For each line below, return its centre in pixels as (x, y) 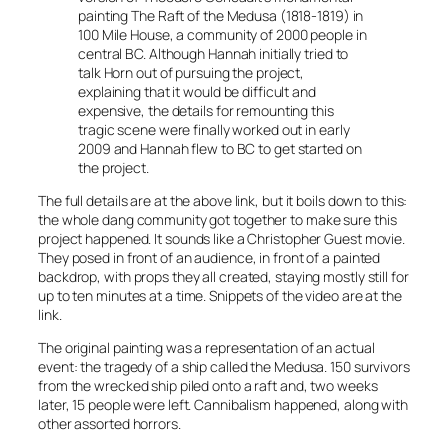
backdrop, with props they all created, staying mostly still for (223, 277)
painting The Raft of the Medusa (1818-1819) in (221, 16)
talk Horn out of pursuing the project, (191, 73)
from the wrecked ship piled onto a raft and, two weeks (208, 386)
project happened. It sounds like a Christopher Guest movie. (222, 239)
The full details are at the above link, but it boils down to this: (223, 201)
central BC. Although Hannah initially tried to (213, 54)
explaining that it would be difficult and (197, 92)
